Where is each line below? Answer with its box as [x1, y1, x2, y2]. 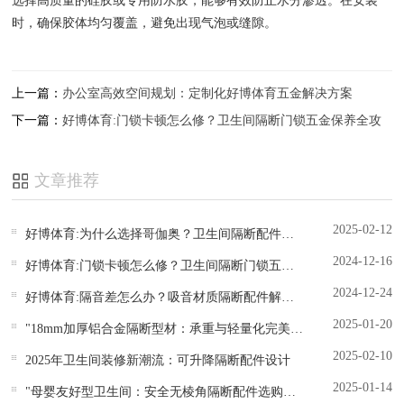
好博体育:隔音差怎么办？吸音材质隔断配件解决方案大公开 [281, 289, 295, 304]
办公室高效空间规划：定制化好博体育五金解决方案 [62, 86, 353, 100]
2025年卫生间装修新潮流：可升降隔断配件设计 [25, 353, 291, 367]
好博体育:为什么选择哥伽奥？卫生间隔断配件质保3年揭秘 [281, 226, 295, 241]
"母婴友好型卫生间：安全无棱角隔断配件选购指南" [283, 384, 297, 399]
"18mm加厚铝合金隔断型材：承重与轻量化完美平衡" [290, 321, 304, 335]
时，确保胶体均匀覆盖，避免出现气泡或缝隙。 [12, 15, 278, 30]
